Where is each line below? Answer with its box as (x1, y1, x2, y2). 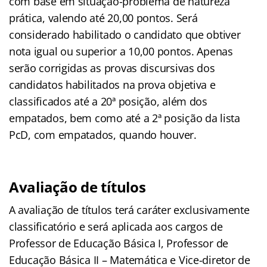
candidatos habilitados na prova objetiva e (9, 77, 216, 92)
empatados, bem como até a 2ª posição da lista (9, 110, 240, 125)
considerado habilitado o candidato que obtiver (9, 27, 241, 42)
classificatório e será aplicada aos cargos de (9, 219, 223, 234)
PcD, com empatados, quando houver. (9, 127, 197, 142)
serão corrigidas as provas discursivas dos (9, 60, 215, 75)
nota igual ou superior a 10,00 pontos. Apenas (9, 44, 233, 58)
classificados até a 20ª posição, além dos (9, 94, 207, 108)
